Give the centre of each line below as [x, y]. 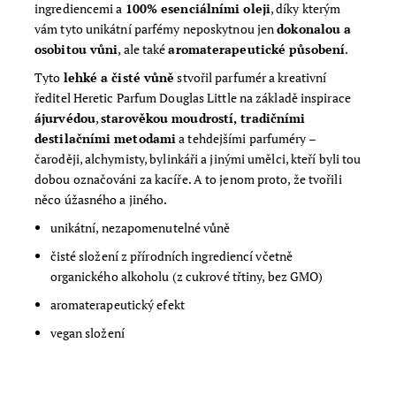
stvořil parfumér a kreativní [251, 78]
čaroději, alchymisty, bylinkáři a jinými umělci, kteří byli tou [198, 159]
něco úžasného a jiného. [101, 200]
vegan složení [87, 333]
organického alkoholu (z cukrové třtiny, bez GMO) [187, 277]
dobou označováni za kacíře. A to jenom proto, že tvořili [188, 179]
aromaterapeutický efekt [117, 305]
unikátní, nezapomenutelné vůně [140, 228]
